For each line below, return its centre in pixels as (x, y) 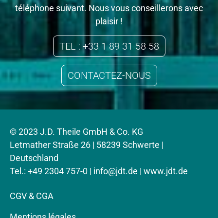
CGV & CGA (32, 196)
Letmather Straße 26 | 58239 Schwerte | (87, 145)
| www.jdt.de (163, 171)
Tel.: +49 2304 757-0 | (52, 171)
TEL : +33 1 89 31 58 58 (109, 46)
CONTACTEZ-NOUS (109, 76)
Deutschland (34, 158)
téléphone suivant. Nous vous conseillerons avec (109, 8)
